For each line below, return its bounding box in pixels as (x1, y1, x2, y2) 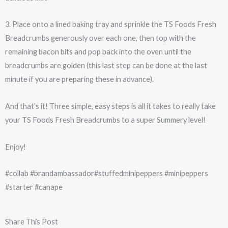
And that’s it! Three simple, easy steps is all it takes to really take (5, 102, 216, 110)
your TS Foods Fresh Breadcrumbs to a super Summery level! (5, 116, 206, 124)
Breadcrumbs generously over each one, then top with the (5, 34, 196, 43)
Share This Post (5, 217, 58, 226)
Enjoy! (5, 142, 26, 151)
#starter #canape (5, 183, 64, 192)
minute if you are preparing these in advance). (5, 75, 155, 84)
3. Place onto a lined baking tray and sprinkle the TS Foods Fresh (5, 20, 216, 29)
